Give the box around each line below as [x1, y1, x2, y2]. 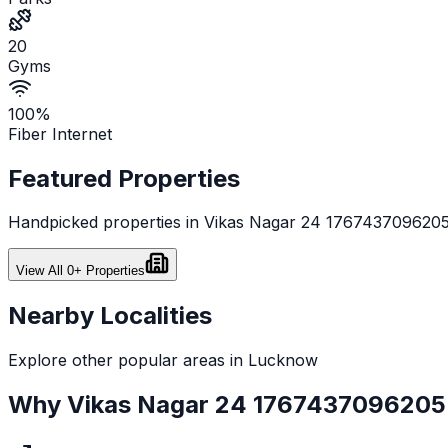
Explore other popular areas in [8, 350, 248, 371]
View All [16, 263, 67, 279]
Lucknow [248, 350, 318, 371]
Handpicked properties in [8, 212, 204, 233]
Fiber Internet [8, 123, 112, 144]
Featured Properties [8, 163, 240, 193]
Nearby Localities [8, 301, 212, 331]
